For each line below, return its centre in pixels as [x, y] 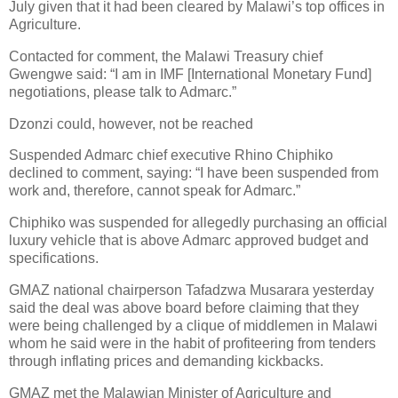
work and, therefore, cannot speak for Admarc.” [155, 191]
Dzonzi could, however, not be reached [131, 123]
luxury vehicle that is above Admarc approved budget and [189, 241]
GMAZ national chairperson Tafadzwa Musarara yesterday [191, 291]
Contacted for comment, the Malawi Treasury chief [166, 56]
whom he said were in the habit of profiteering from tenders [192, 344]
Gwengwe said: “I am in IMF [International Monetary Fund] [190, 74]
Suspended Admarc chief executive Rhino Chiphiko [171, 155]
